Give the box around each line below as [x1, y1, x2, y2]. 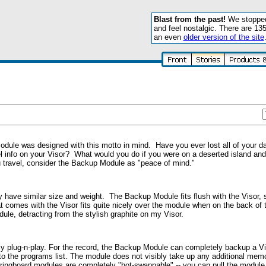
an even [153, 33, 183, 42]
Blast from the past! [153, 15, 226, 24]
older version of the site [183, 33, 264, 42]
